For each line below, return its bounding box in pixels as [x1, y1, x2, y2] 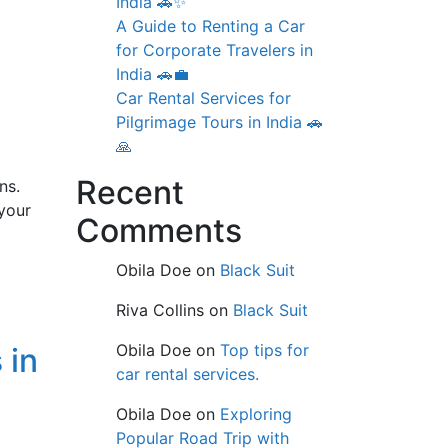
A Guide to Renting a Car [116, 15, 305, 36]
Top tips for [220, 339, 309, 360]
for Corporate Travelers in [116, 39, 313, 60]
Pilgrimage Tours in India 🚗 [116, 111, 323, 132]
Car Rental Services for [116, 87, 291, 108]
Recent [76, 172, 184, 212]
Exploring [220, 403, 292, 424]
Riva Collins [116, 299, 204, 320]
